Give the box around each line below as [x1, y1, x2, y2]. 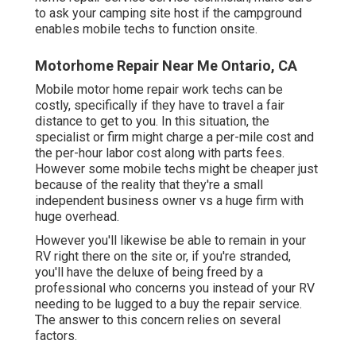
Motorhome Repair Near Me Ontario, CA [35, 57, 297, 75]
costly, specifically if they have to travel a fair [35, 98, 284, 114]
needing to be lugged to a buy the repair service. [35, 296, 302, 312]
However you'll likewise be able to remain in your [35, 233, 306, 249]
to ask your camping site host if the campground [35, 6, 302, 21]
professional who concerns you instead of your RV [35, 281, 315, 296]
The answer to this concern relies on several [35, 312, 281, 328]
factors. [35, 328, 77, 344]
